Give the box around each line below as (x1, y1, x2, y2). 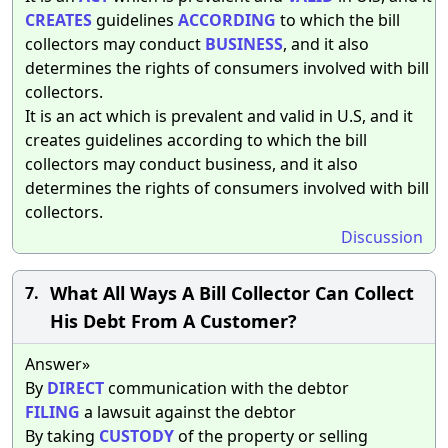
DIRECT (47, 376, 104, 399)
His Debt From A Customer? (50, 308, 297, 333)
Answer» (25, 352, 90, 375)
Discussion (341, 225, 423, 248)
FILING (25, 400, 80, 423)
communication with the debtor (104, 376, 349, 399)
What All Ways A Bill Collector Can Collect (50, 280, 414, 305)
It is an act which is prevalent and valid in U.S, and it (25, 104, 413, 127)
